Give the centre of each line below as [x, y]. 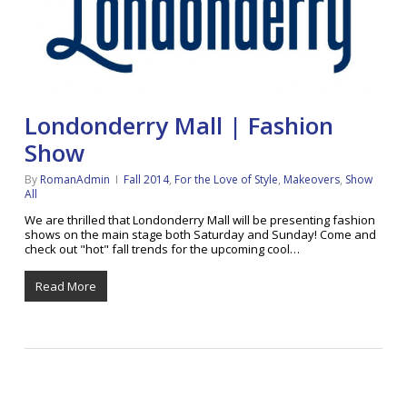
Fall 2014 [146, 180]
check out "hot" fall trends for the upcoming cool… [162, 249]
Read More [65, 287]
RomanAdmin [74, 180]
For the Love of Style [226, 180]
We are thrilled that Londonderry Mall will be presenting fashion [199, 220]
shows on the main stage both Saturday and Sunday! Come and [200, 235]
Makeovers [311, 180]
